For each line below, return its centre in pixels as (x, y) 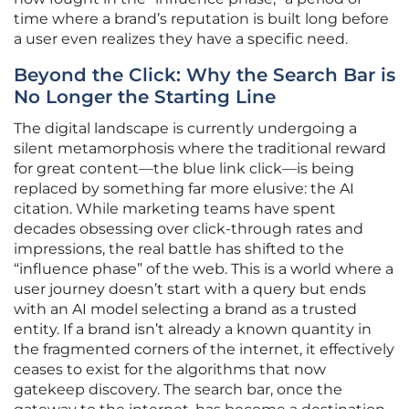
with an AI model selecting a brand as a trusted (185, 309)
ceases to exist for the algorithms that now (170, 370)
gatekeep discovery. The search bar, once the (178, 390)
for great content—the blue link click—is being (184, 169)
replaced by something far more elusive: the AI (184, 189)
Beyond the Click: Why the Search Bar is (204, 75)
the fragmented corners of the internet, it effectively (204, 350)
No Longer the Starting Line (145, 97)
